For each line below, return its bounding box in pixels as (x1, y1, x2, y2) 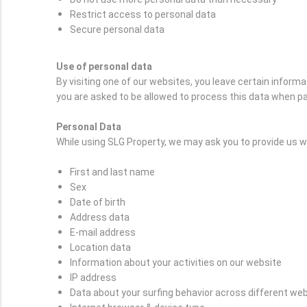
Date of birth (70, 197, 125, 208)
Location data (70, 242, 131, 254)
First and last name (70, 167, 155, 178)
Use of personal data (56, 61, 152, 73)
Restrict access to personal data (70, 9, 216, 21)
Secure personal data (70, 24, 164, 36)
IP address (70, 272, 116, 284)
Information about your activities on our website (70, 257, 282, 269)
